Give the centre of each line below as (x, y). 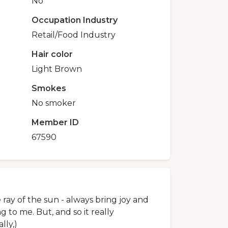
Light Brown (57, 69)
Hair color (52, 54)
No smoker (54, 103)
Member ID (55, 122)
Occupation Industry (75, 20)
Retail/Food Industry (74, 35)
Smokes (49, 88)
